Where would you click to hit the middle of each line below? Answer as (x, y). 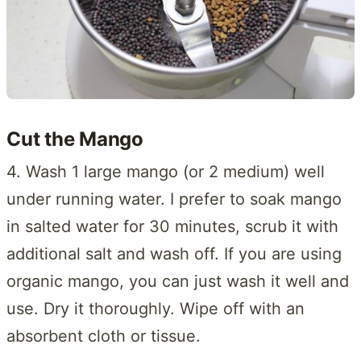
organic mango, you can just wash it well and (178, 281)
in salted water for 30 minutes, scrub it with (172, 226)
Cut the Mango (75, 139)
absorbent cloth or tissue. (104, 336)
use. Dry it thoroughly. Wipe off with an (156, 308)
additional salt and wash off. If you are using (174, 253)
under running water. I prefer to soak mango (174, 199)
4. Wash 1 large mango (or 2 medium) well (166, 171)
